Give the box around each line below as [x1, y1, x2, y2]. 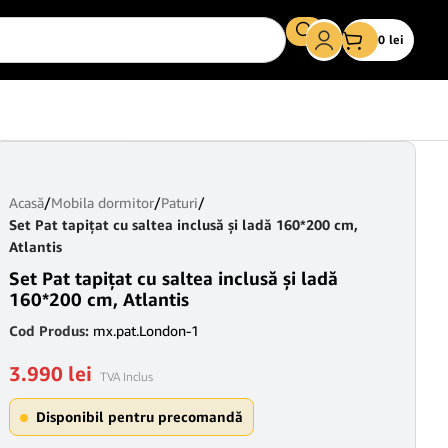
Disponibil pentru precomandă [36, 408, 243, 425]
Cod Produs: [9, 322, 93, 339]
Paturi [161, 194, 198, 211]
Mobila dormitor [51, 194, 154, 211]
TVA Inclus [100, 369, 153, 384]
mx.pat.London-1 [93, 322, 199, 339]
